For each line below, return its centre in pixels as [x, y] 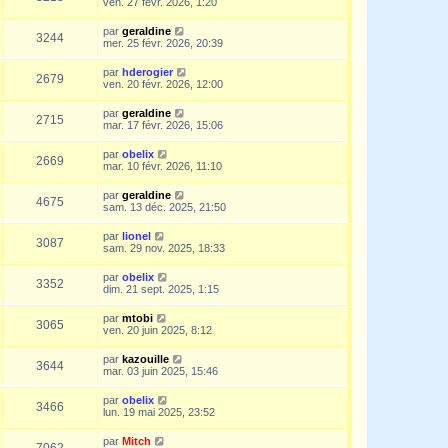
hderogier [147, 71]
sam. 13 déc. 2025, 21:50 [164, 206]
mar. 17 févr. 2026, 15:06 [163, 124]
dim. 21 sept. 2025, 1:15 [161, 288]
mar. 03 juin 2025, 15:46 [160, 370]
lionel [136, 235]
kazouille [145, 358]
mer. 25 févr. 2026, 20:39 [163, 42]
